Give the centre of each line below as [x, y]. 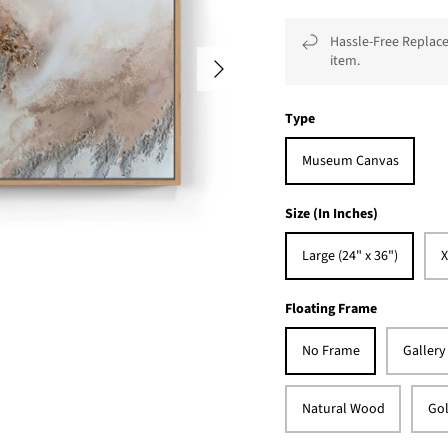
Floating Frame [331, 309]
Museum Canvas [350, 161]
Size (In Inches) [332, 214]
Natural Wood [343, 409]
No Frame [330, 351]
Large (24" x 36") [349, 256]
